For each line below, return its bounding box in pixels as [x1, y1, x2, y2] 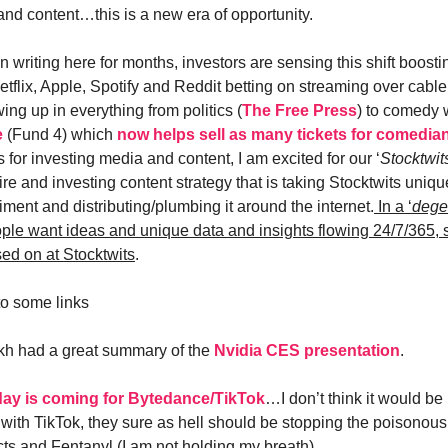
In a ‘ [374, 198, 412, 216]
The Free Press [242, 102, 357, 120]
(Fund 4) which [3, 126, 117, 144]
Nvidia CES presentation [214, 342, 400, 360]
